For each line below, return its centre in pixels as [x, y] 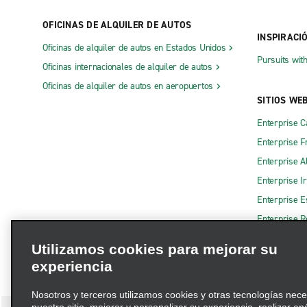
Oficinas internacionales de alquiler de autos [127, 67]
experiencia [72, 266]
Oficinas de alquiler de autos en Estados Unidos [134, 48]
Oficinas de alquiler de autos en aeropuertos [128, 86]
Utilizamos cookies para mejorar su [155, 249]
